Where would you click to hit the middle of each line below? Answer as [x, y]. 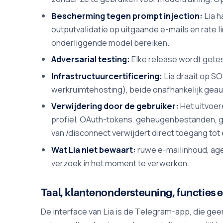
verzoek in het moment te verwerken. [120, 163]
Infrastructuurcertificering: [107, 76]
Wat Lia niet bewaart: [94, 149]
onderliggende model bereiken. [111, 42]
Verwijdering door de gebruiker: [115, 106]
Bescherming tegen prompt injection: [127, 15]
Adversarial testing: [91, 59]
